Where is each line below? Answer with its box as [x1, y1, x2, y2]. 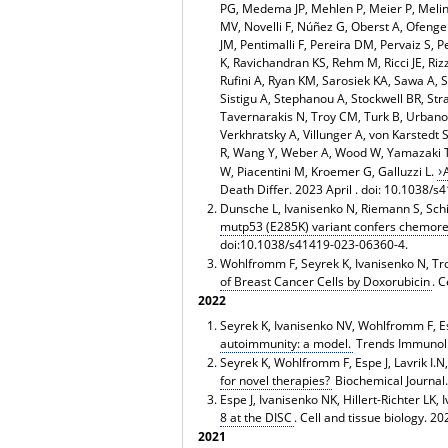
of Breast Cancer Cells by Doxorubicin [219, 273, 430, 291]
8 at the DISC [219, 408, 292, 426]
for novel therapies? [219, 371, 330, 389]
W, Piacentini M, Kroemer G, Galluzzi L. [219, 163, 437, 181]
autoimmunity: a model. [219, 334, 351, 352]
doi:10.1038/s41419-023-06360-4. [219, 236, 408, 254]
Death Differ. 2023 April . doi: [219, 181, 384, 199]
